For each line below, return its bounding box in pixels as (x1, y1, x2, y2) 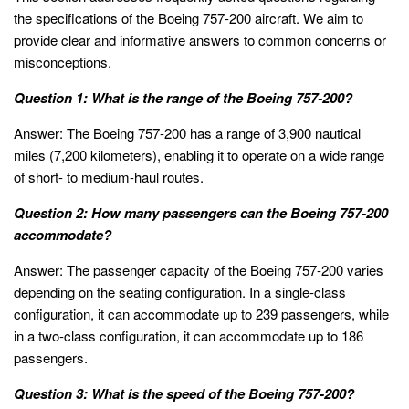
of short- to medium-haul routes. (14, 166, 204, 186)
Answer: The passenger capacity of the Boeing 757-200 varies (14, 259, 383, 279)
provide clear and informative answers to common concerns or (14, 29, 386, 49)
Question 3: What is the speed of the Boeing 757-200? (14, 383, 354, 404)
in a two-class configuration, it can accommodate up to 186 (14, 325, 363, 345)
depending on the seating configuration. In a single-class (14, 281, 346, 301)
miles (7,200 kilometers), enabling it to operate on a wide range (14, 144, 384, 164)
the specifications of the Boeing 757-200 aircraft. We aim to (14, 7, 363, 27)
